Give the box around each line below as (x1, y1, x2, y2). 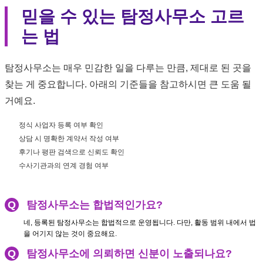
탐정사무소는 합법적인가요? (23, 199, 163, 211)
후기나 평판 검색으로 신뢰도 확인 (19, 148, 124, 157)
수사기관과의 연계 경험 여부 (19, 161, 109, 170)
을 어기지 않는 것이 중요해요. (23, 230, 117, 238)
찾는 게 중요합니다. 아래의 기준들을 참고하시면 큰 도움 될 (5, 79, 251, 89)
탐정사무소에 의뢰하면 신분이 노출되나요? (23, 248, 232, 260)
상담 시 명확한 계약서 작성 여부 (19, 134, 119, 143)
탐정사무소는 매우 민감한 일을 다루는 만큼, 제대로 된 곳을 (5, 62, 251, 73)
